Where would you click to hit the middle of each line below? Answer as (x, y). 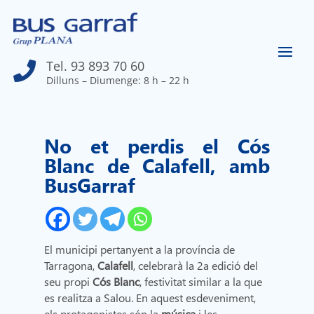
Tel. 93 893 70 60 (96, 66)
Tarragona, (71, 266)
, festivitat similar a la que (201, 282)
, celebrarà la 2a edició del (196, 266)
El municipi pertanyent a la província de (140, 250)
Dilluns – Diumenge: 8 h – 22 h (118, 81)
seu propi (69, 282)
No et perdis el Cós (157, 145)
